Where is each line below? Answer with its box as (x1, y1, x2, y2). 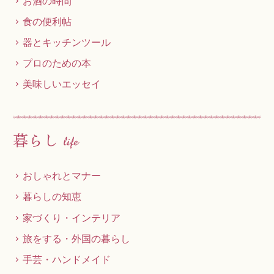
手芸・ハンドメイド (23, 253, 111, 265)
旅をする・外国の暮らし (23, 232, 131, 244)
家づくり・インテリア (23, 212, 121, 223)
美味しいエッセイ (23, 78, 102, 90)
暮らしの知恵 (23, 191, 82, 202)
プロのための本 (23, 57, 92, 68)
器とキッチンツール (23, 36, 111, 48)
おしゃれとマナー (23, 170, 102, 182)
